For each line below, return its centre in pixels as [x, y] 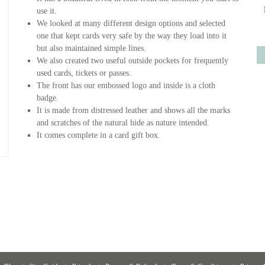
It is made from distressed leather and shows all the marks [133, 110]
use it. [47, 11]
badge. [48, 98]
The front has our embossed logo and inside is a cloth [126, 85]
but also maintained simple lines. [91, 48]
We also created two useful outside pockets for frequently [132, 61]
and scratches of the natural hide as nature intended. [123, 123]
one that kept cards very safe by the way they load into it [132, 36]
